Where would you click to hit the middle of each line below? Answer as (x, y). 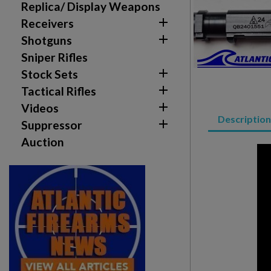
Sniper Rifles (54, 57)
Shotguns (47, 40)
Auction (43, 142)
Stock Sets (50, 74)
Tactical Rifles (59, 91)
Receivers (47, 23)
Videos (40, 108)
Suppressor (52, 125)
